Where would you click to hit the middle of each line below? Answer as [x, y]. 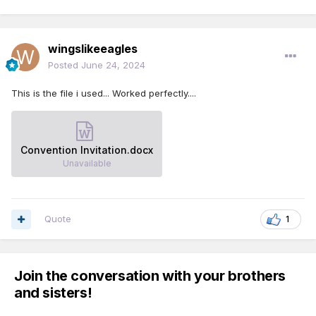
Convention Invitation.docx [87, 150]
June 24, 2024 [113, 65]
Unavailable [87, 164]
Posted [65, 65]
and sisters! [53, 293]
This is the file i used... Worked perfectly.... [104, 93]
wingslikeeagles [93, 49]
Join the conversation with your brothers [150, 276]
